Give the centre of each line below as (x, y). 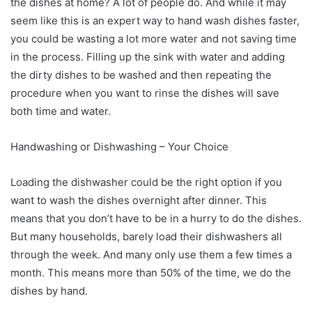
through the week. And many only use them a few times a (151, 254)
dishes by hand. (50, 290)
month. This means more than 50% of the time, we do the (151, 272)
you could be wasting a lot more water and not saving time (154, 38)
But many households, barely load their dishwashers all (146, 236)
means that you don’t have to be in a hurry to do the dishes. (156, 218)
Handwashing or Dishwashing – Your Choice (119, 146)
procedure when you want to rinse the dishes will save (145, 93)
